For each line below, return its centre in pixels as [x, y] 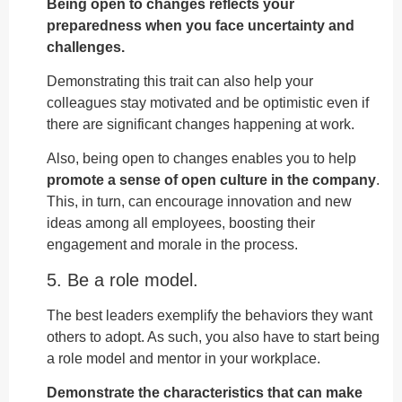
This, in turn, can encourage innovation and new [199, 202]
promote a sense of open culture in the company [211, 180]
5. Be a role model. [122, 280]
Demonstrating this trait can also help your [180, 81]
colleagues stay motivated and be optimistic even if [208, 102]
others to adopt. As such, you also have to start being [213, 336]
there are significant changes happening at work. [201, 124]
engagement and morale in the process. [172, 245]
